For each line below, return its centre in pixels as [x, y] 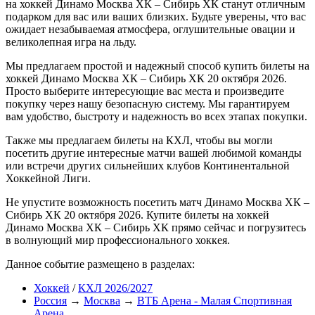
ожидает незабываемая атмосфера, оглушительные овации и [150, 29]
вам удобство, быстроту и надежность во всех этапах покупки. [156, 116]
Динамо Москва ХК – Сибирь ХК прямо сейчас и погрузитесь [156, 227]
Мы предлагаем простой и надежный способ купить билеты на [157, 65]
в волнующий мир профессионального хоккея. [118, 240]
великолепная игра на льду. [71, 41]
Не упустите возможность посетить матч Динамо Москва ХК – [157, 202]
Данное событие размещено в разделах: [100, 264]
